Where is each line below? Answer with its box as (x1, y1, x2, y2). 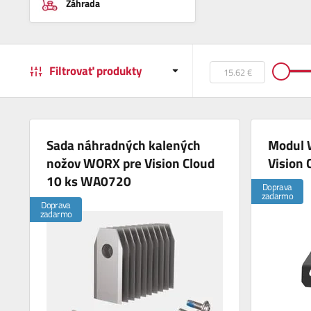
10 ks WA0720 (47, 171, 132, 192)
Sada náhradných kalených (47, 135, 201, 155)
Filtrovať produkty (49, 62, 142, 81)
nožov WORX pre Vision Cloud (47, 153, 215, 174)
